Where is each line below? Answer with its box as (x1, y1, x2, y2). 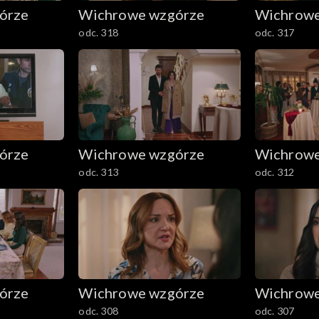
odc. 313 (78, 165, 118, 178)
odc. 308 (78, 305, 118, 318)
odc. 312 (254, 165, 295, 178)
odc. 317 (254, 26, 295, 38)
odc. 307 (254, 305, 295, 318)
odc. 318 (78, 26, 118, 38)
